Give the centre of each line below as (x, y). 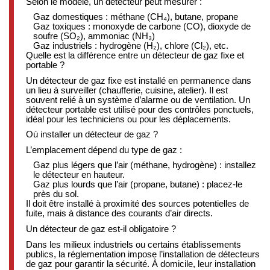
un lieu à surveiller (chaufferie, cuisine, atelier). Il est (127, 90)
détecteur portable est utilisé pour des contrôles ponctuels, (140, 109)
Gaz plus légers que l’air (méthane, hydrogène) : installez (144, 165)
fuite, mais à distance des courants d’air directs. (119, 213)
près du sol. (56, 194)
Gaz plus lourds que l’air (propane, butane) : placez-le (137, 184)
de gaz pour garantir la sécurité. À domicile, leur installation (141, 263)
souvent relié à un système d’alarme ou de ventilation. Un (138, 99)
